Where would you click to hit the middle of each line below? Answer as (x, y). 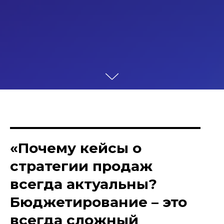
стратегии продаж (81, 166)
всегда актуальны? (83, 184)
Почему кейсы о (80, 148)
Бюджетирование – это (98, 202)
